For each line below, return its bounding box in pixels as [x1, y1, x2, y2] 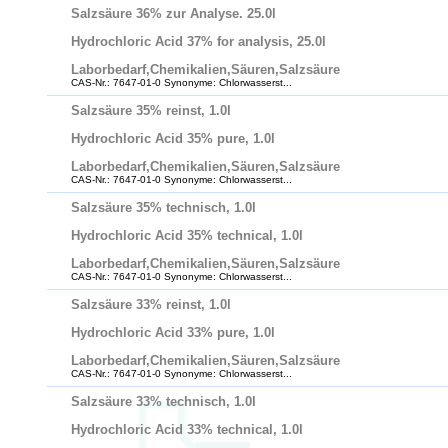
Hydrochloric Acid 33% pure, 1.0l [71, 325, 275, 340]
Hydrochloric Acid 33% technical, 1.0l [71, 422, 303, 437]
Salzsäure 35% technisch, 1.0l [71, 200, 256, 215]
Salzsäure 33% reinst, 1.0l [71, 297, 231, 312]
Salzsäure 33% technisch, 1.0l [71, 394, 256, 409]
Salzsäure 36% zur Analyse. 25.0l [71, 6, 276, 21]
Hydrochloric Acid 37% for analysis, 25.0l [71, 34, 326, 49]
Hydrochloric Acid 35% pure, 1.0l [71, 131, 275, 146]
